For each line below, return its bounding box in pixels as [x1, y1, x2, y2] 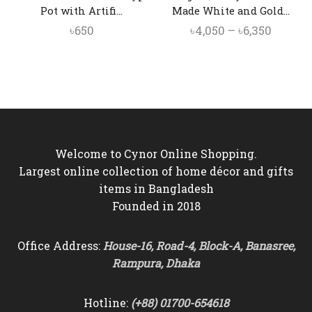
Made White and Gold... [171, 3, 290, 18]
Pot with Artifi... [40, 3, 123, 18]
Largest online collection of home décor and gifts [19, 164, 293, 179]
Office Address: [17, 238, 103, 253]
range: [270, 39, 307, 56]
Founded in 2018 [111, 198, 201, 214]
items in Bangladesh [98, 181, 214, 196]
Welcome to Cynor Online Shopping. [55, 146, 257, 162]
